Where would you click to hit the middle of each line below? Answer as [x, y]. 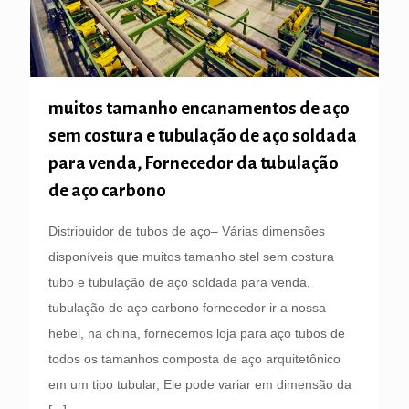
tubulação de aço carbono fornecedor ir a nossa [187, 308]
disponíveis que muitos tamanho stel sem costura [191, 257]
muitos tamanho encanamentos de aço [199, 109]
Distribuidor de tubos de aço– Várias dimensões [187, 231]
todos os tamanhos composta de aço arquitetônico [194, 359]
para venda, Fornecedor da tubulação [194, 163]
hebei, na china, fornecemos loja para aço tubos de [197, 334]
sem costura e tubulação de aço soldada [203, 136]
